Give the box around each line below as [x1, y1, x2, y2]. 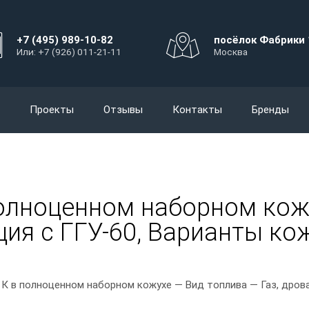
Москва [214, 46, 248, 57]
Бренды [252, 103, 289, 116]
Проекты [30, 103, 74, 116]
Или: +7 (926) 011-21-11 [17, 46, 121, 57]
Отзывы [103, 103, 143, 116]
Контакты [172, 103, 222, 116]
